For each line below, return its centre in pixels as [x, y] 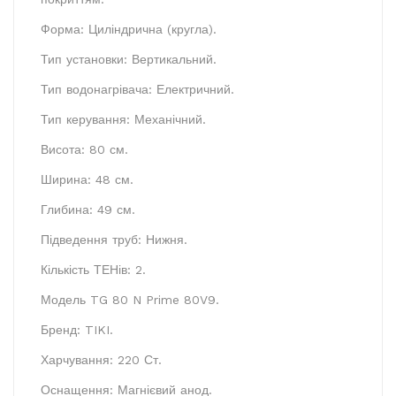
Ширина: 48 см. [87, 179]
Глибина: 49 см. [88, 209]
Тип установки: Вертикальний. [129, 59]
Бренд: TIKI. [77, 329]
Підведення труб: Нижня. [114, 239]
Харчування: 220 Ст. [101, 359]
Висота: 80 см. [84, 149]
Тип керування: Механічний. [123, 119]
